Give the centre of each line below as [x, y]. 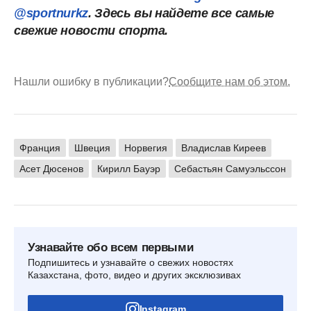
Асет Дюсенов [51, 168]
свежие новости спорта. [91, 30]
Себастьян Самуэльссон [230, 168]
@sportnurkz [51, 13]
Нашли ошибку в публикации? [91, 81]
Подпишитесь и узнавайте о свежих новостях [131, 262]
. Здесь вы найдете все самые [181, 13]
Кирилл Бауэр [129, 168]
